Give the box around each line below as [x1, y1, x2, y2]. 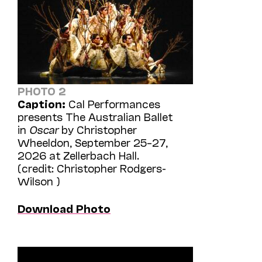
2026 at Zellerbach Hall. [18, 148, 139, 161]
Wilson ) [18, 174, 60, 187]
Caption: [18, 96, 65, 110]
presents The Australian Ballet [18, 109, 173, 123]
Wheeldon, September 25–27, [18, 135, 168, 149]
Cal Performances [65, 96, 160, 110]
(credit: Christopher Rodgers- [18, 161, 166, 174]
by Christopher [58, 122, 137, 136]
